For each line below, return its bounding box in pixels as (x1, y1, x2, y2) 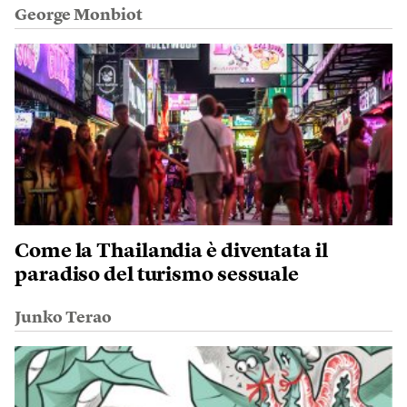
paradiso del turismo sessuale (15, 264, 300, 285)
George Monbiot (15, 6, 143, 24)
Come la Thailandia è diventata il (15, 241, 328, 262)
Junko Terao (15, 309, 112, 326)
